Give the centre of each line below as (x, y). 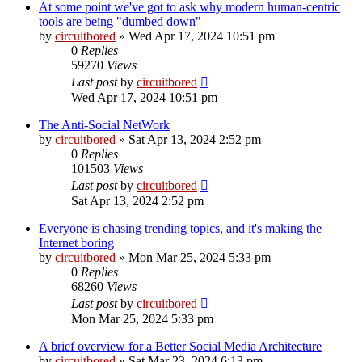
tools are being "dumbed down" (120, 21)
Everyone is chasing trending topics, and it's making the (180, 228)
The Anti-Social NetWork (104, 124)
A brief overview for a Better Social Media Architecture (180, 346)
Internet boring (76, 242)
